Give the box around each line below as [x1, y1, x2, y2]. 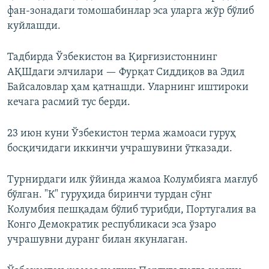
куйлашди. [7, 20, 61, 32]
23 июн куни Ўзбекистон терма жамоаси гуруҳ [7, 128, 236, 140]
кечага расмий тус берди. [7, 97, 130, 109]
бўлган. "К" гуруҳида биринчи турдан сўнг [7, 189, 212, 201]
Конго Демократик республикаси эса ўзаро [7, 219, 216, 231]
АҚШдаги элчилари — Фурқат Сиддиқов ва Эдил [7, 67, 244, 79]
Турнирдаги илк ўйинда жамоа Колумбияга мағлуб [7, 174, 258, 186]
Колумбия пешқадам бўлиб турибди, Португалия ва [7, 204, 256, 216]
